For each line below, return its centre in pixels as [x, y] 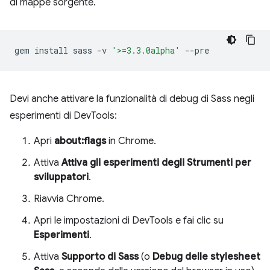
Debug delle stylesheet [206, 256]
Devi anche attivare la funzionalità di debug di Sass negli [132, 99]
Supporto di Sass [100, 256]
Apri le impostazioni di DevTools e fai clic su [129, 220]
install [51, 50]
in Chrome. [131, 141]
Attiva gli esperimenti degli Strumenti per [156, 162]
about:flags [80, 141]
